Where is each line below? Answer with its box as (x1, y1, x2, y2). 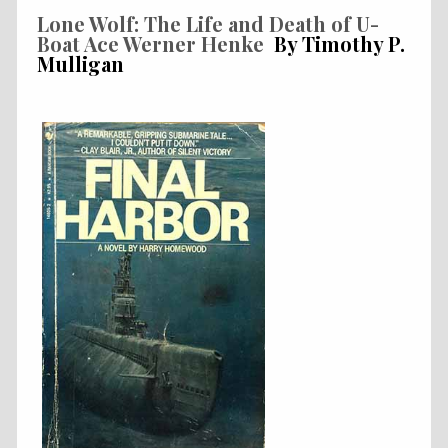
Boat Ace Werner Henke (37, 29, 264, 57)
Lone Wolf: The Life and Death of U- (37, 9, 379, 37)
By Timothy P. (264, 29, 405, 57)
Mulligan (37, 49, 124, 77)
